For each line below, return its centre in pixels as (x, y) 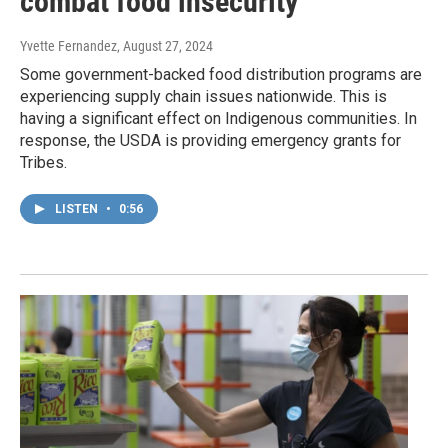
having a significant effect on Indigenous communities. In (218, 119)
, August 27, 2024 (165, 46)
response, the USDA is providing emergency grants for (210, 141)
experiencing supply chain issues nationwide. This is (203, 97)
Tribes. (43, 163)
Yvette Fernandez (68, 46)
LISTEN (78, 209)
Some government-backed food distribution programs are (221, 75)
